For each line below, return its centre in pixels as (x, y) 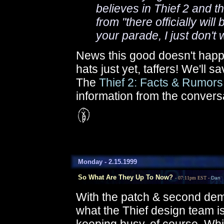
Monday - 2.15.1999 (103, 162)
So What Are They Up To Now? (121, 177)
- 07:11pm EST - (193, 178)
